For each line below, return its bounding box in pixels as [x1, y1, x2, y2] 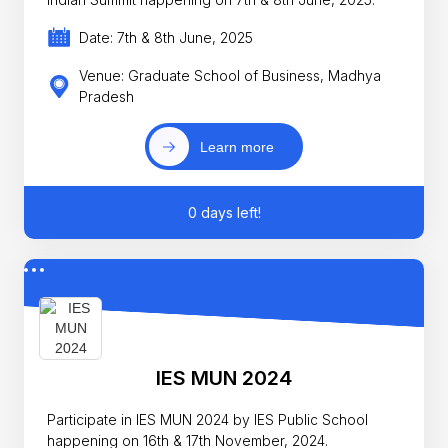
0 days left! [187, 203, 261, 221]
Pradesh [78, 88, 134, 106]
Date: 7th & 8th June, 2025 [78, 29, 253, 47]
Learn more [200, 138, 275, 155]
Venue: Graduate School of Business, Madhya [78, 67, 381, 85]
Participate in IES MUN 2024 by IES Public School [47, 410, 369, 428]
